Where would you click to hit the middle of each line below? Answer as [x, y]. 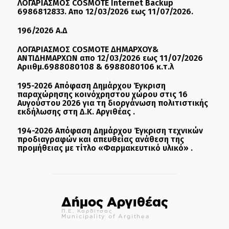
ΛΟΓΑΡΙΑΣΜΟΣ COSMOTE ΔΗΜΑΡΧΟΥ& [88, 49]
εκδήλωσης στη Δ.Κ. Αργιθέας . [76, 111]
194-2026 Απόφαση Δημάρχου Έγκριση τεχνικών [110, 130]
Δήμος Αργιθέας [114, 201]
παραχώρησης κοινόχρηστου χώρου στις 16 [102, 94]
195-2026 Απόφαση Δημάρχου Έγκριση [91, 85]
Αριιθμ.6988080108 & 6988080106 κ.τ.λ [96, 66]
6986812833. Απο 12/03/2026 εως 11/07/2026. [105, 11]
